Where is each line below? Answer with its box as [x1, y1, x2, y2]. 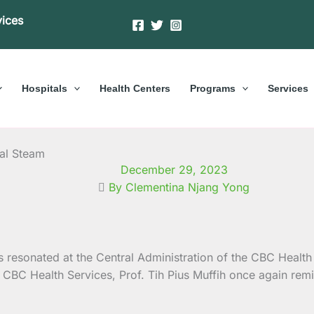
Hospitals [21, 82, 67, 94]
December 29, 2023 [120, 162, 228, 177]
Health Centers [100, 82, 170, 94]
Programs [190, 82, 235, 94]
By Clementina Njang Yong [109, 179, 250, 194]
